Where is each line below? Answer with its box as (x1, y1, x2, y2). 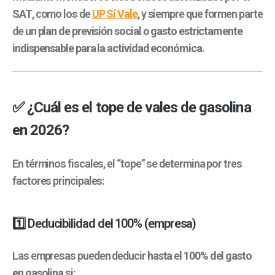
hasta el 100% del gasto (147, 249, 252, 262)
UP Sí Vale (91, 7, 137, 21)
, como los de (31, 7, 92, 21)
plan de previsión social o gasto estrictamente (37, 25, 242, 38)
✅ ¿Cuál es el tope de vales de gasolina (12, 98, 251, 116)
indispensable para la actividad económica (12, 42, 202, 55)
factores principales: (12, 174, 104, 188)
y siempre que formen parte (139, 7, 263, 21)
